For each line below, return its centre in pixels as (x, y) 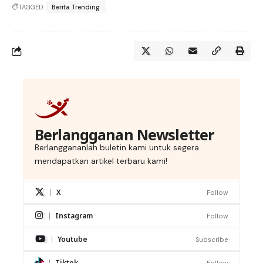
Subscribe (212, 239)
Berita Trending (76, 7)
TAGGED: (31, 7)
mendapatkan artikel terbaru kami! (101, 161)
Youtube (73, 240)
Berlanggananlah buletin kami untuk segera (117, 148)
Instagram (74, 216)
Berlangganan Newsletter (124, 135)
